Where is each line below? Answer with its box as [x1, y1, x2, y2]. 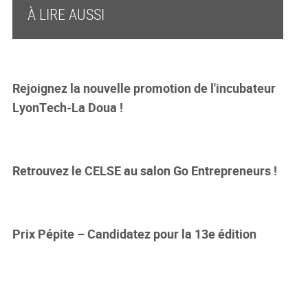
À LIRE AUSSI [27, 3, 104, 24]
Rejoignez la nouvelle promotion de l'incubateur [12, 79, 276, 96]
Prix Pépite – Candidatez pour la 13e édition [12, 225, 256, 242]
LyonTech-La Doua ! [12, 98, 123, 115]
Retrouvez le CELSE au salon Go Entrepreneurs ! [12, 162, 277, 179]
